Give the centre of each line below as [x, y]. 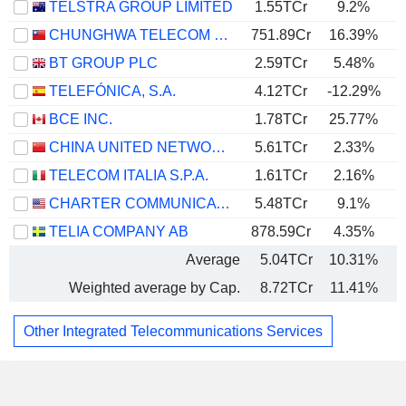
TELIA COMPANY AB [119, 232]
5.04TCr [286, 260]
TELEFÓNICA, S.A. [112, 91]
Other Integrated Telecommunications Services [173, 331]
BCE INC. [81, 119]
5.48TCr [281, 203]
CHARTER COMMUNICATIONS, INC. [223, 203]
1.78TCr [281, 119]
